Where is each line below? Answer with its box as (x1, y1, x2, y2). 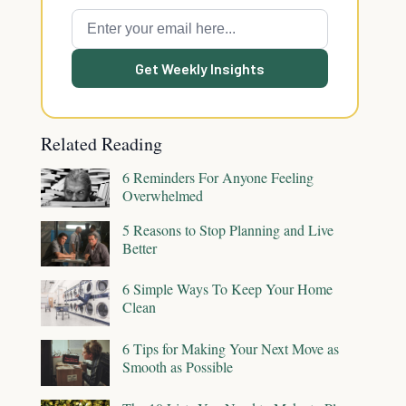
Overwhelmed (122, 186, 203, 205)
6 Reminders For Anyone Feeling (122, 168, 314, 187)
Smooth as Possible (122, 357, 233, 377)
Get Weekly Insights (135, 60, 265, 77)
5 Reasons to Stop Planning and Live (122, 219, 333, 239)
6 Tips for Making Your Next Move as (122, 339, 339, 359)
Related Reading (41, 131, 162, 156)
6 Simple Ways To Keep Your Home (122, 279, 333, 299)
